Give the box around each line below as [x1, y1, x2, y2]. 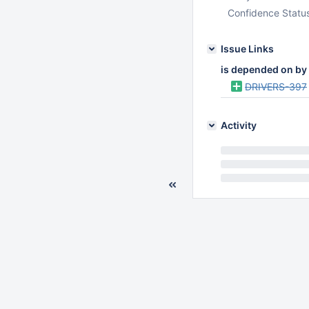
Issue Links [221, 43, 274, 54]
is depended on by [221, 63, 307, 75]
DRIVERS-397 [245, 81, 307, 92]
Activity [221, 119, 257, 131]
